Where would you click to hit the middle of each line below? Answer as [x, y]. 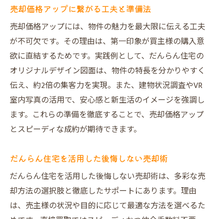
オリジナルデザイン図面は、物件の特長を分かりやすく [108, 71]
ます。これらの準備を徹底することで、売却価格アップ [107, 115]
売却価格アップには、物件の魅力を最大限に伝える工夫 [108, 27]
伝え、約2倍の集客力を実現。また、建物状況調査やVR [106, 86]
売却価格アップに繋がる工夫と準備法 [80, 9]
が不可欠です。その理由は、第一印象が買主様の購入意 [107, 42]
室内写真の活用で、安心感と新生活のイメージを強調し [107, 100]
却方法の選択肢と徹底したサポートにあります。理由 [103, 191]
